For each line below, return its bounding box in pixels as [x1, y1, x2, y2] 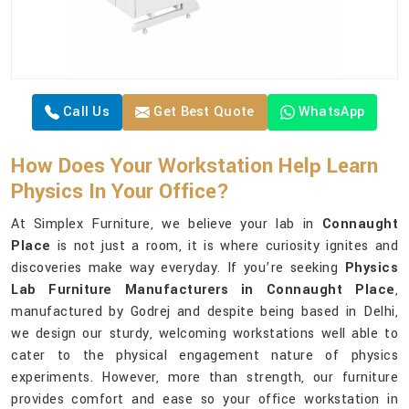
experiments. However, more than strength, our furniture [11, 368, 398, 388]
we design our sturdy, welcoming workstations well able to [11, 324, 398, 344]
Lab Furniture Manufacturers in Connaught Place [11, 280, 395, 300]
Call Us [58, 102, 110, 122]
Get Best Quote [150, 102, 255, 122]
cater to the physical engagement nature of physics [11, 346, 398, 366]
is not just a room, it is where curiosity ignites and [50, 236, 398, 257]
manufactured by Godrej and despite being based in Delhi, [11, 302, 398, 322]
